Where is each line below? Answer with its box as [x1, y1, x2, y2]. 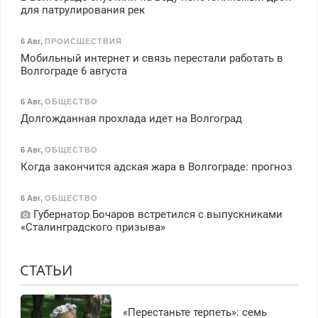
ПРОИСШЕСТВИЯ [44, 36, 122, 45]
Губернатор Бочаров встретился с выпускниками [30, 208, 283, 221]
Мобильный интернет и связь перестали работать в [20, 51, 283, 65]
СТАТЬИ [19, 261, 72, 280]
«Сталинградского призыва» [20, 221, 165, 234]
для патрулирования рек [20, 4, 145, 17]
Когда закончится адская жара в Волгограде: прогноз [20, 160, 292, 173]
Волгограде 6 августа [20, 64, 127, 77]
